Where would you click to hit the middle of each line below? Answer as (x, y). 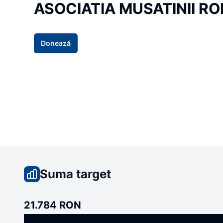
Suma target (75, 174)
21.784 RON (53, 205)
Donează (56, 43)
